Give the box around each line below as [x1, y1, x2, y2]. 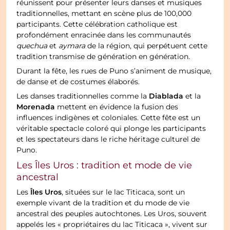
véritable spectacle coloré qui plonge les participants [16, 123, 206, 134]
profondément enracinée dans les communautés [16, 30, 191, 41]
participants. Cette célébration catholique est [16, 19, 178, 30]
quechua [16, 41, 48, 51]
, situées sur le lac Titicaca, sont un [62, 187, 185, 198]
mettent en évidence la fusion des [55, 102, 179, 112]
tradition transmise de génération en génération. [16, 51, 190, 62]
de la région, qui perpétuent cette [85, 41, 208, 51]
